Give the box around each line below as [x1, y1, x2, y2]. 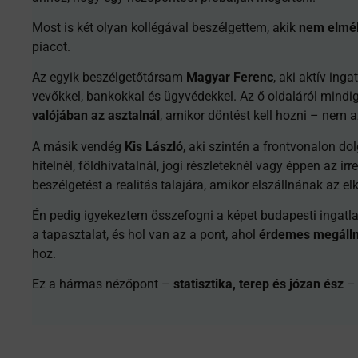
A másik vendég [32, 138, 125, 154]
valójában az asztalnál [32, 108, 160, 124]
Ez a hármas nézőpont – [32, 276, 173, 292]
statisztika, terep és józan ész [173, 276, 344, 292]
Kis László [125, 138, 183, 154]
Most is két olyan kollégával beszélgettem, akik [32, 19, 299, 35]
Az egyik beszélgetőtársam [32, 70, 186, 86]
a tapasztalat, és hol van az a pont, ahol [32, 227, 259, 243]
